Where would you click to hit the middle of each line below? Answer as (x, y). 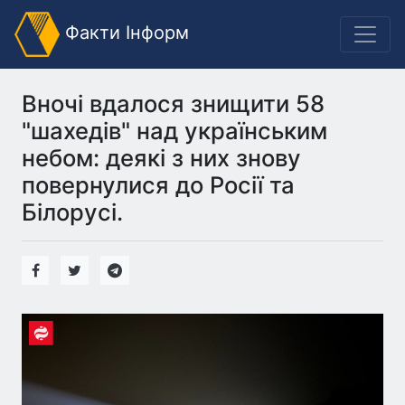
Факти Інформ (124, 33)
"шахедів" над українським (174, 131)
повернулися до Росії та (158, 185)
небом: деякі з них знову (161, 158)
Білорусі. (72, 212)
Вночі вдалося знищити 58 (173, 104)
